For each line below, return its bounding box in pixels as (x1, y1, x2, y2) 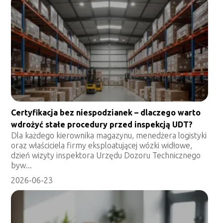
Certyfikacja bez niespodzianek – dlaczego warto (11, 108, 201, 117)
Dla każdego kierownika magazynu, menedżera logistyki (11, 130, 207, 140)
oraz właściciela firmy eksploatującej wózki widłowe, (11, 140, 193, 150)
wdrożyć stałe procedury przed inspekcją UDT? (11, 119, 193, 129)
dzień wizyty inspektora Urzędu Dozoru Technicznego (11, 150, 201, 160)
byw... (11, 160, 32, 170)
